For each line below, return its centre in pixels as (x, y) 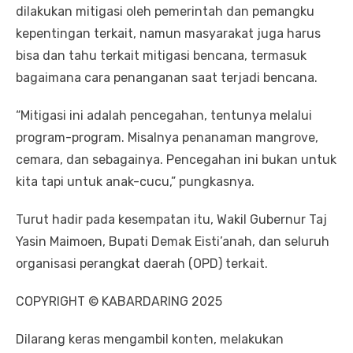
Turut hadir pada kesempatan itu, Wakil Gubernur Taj (171, 220)
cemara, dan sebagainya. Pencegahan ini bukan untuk (176, 160)
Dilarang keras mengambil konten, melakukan (150, 340)
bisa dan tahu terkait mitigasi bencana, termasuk (161, 56)
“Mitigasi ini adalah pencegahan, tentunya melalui (164, 116)
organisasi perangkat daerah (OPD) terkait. (142, 264)
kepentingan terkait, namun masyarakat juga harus (168, 34)
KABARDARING (145, 302)
